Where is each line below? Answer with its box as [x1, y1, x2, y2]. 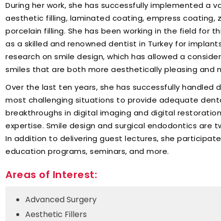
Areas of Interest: [5, 168, 97, 182]
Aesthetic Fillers [25, 209, 87, 220]
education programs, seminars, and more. [5, 146, 169, 156]
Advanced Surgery [25, 194, 97, 205]
